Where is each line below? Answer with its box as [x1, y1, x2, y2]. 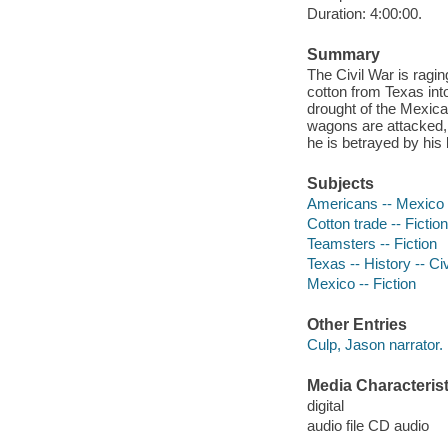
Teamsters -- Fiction [306, 234, 437, 252]
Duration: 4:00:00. [306, 5, 422, 23]
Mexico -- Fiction [306, 274, 416, 292]
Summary [306, 46, 380, 64]
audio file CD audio [306, 416, 429, 434]
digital [306, 396, 344, 414]
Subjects [306, 175, 374, 193]
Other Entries [306, 316, 407, 334]
